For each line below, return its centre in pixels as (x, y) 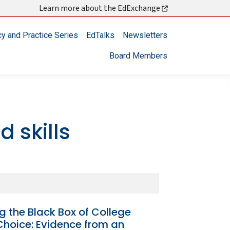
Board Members (138, 56)
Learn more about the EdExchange (100, 8)
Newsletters (145, 35)
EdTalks (100, 35)
